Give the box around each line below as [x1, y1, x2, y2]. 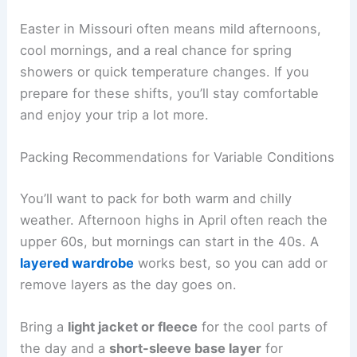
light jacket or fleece [68, 319, 198, 335]
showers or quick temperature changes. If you [20, 63, 310, 80]
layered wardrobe [20, 254, 135, 271]
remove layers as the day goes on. [20, 276, 237, 292]
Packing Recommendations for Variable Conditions [20, 149, 335, 166]
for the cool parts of [198, 319, 328, 335]
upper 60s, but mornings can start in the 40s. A [20, 233, 320, 249]
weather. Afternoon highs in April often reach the [20, 211, 328, 228]
